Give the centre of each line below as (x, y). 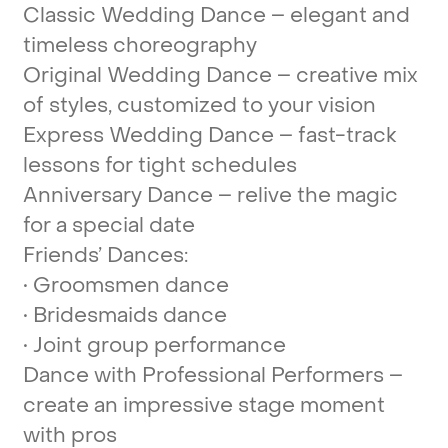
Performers (327, 376)
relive (264, 196)
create (55, 406)
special (107, 226)
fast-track (346, 136)
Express (63, 136)
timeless (65, 46)
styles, (80, 106)
